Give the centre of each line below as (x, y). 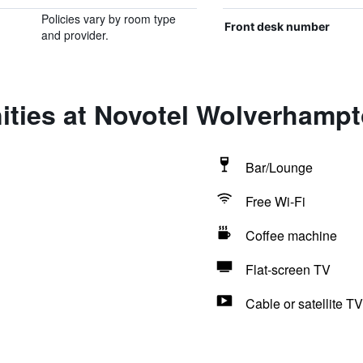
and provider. (75, 35)
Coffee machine (291, 235)
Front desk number (277, 26)
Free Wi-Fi (275, 201)
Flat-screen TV (288, 269)
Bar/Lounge (279, 167)
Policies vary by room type (108, 19)
